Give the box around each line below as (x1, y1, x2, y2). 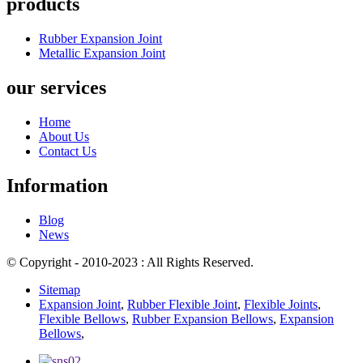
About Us (39, 129, 89, 143)
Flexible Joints (244, 297, 318, 311)
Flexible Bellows (39, 311, 126, 326)
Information (6, 174, 108, 196)
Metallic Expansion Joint (39, 46, 165, 61)
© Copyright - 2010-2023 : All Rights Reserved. (6, 254, 254, 269)
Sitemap (39, 282, 80, 297)
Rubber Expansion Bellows (132, 311, 273, 326)
